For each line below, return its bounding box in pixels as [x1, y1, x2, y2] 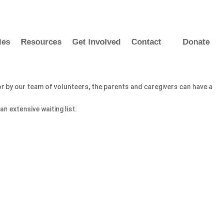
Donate [183, 37, 210, 46]
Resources [21, 37, 62, 46]
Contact [131, 37, 161, 46]
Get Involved [72, 37, 121, 46]
